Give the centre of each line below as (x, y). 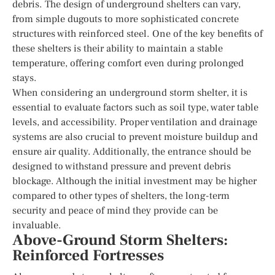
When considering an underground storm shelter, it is (130, 92)
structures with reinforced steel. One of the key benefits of (137, 33)
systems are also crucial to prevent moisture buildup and (135, 137)
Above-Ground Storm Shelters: (120, 240)
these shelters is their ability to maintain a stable (118, 48)
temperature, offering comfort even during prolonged (128, 63)
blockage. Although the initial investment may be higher (134, 181)
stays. (25, 78)
